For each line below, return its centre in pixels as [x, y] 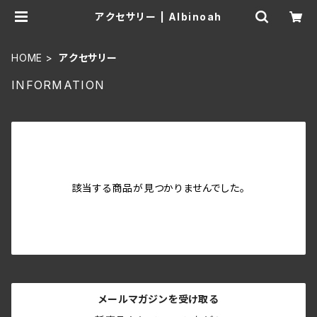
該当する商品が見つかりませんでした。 [158, 188]
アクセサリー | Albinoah [158, 17]
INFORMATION [58, 85]
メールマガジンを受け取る [158, 299]
